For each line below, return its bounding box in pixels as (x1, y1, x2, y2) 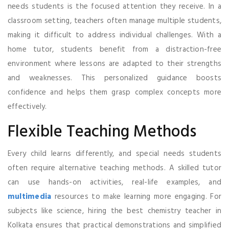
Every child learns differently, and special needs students (8, 147, 221, 160)
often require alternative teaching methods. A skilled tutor (8, 162, 221, 174)
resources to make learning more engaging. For (51, 190, 221, 203)
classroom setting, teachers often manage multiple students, (8, 14, 221, 27)
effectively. (8, 100, 47, 113)
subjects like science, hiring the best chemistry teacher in (8, 204, 221, 217)
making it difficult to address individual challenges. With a (8, 29, 221, 41)
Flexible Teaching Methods (8, 119, 196, 145)
